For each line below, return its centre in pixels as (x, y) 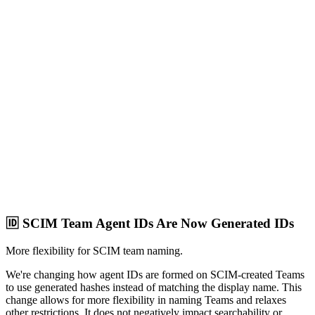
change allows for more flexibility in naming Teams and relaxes (146, 300)
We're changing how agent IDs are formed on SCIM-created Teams (155, 274)
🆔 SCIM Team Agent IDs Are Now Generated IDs (150, 223)
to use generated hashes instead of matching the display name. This (154, 287)
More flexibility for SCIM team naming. (94, 250)
